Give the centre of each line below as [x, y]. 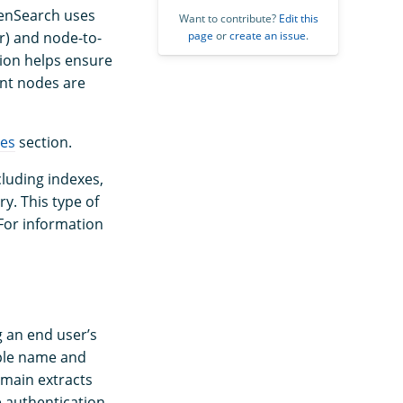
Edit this [298, 18]
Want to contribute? [228, 18]
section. [44, 143]
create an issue [268, 35]
